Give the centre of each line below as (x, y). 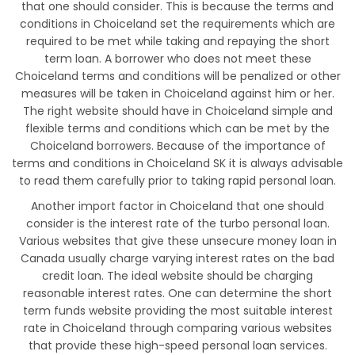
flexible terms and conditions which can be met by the (177, 129)
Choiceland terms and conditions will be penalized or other (177, 76)
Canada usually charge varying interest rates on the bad (177, 259)
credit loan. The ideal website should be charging (177, 276)
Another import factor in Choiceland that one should (177, 206)
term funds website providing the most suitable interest (177, 311)
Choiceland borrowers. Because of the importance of (177, 146)
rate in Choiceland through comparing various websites (177, 328)
